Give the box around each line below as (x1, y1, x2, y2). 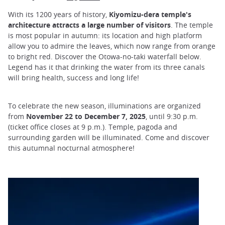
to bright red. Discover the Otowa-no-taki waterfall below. (8, 51, 201, 61)
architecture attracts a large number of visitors (8, 20, 171, 30)
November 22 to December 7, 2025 (26, 111, 146, 122)
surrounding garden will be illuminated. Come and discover (8, 133, 209, 143)
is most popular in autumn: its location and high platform (8, 30, 202, 40)
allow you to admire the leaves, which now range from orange (8, 41, 215, 51)
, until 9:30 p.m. (146, 111, 198, 122)
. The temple (171, 20, 213, 30)
